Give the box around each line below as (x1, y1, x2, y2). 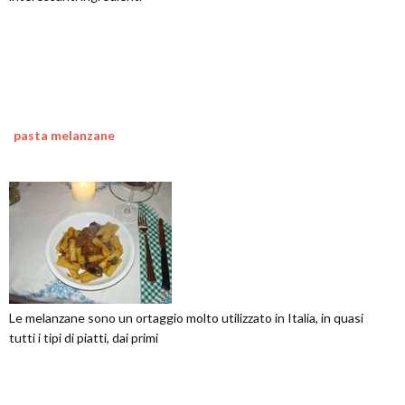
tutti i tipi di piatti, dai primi (9, 330, 158, 345)
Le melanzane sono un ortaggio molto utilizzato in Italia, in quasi (9, 310, 363, 325)
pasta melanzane (14, 127, 115, 143)
